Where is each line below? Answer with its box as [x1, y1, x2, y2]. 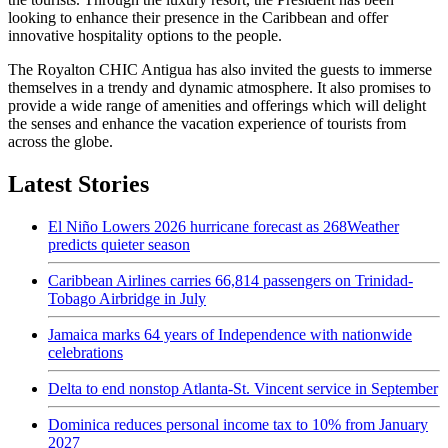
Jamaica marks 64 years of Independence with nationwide [48, 325, 412, 343]
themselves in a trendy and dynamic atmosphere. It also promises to [8, 78, 431, 96]
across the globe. [8, 132, 113, 150]
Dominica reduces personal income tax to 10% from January [48, 415, 428, 433]
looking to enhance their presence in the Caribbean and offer [8, 8, 388, 26]
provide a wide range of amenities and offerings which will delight [8, 96, 426, 114]
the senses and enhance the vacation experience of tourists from [8, 114, 406, 132]
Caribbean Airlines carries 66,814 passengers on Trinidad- [48, 271, 413, 289]
